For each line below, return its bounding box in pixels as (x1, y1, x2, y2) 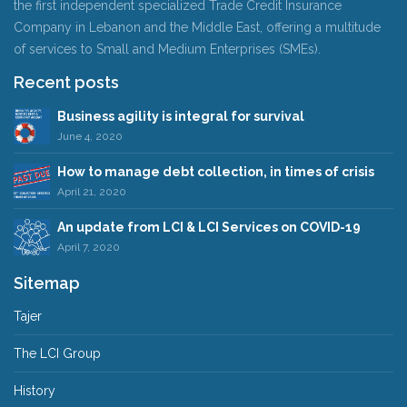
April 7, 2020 (57, 240, 120, 253)
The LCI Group (14, 346, 101, 361)
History (14, 383, 55, 398)
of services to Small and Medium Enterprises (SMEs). (14, 41, 321, 56)
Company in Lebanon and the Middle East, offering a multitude (14, 19, 381, 35)
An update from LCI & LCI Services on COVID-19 (57, 219, 361, 234)
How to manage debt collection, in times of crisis (57, 164, 374, 179)
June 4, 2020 (57, 129, 123, 143)
